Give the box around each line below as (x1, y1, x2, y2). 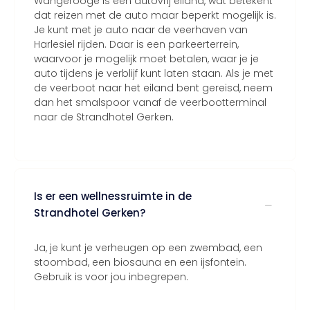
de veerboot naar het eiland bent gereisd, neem (34, 81, 273, 95)
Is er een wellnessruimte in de (34, 189, 192, 203)
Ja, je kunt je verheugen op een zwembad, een (34, 241, 262, 255)
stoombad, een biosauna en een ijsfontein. (34, 255, 246, 269)
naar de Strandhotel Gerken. (34, 110, 174, 124)
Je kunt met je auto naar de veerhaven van (34, 23, 248, 37)
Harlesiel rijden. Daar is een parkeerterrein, (34, 37, 239, 51)
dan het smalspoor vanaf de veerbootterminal (34, 95, 266, 109)
